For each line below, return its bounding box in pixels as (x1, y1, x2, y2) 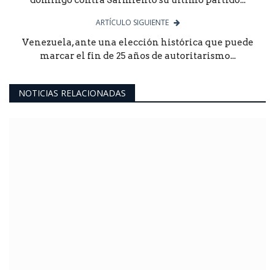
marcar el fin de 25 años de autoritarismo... (39, 50, 236, 61)
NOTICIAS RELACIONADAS (18, 87, 126, 99)
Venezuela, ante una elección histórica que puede (21, 36, 254, 48)
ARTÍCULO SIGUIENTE (95, 17, 169, 28)
